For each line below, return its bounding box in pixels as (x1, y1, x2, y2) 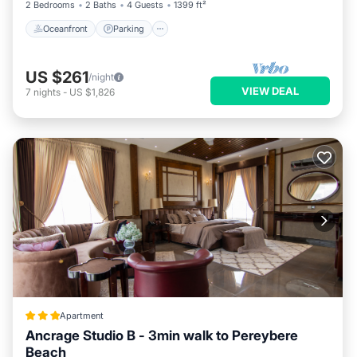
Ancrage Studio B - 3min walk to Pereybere (25, 328, 298, 343)
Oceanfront (43, 22, 88, 34)
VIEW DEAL (241, 84, 299, 97)
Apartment (59, 310, 104, 321)
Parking (113, 22, 144, 34)
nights (33, 85, 61, 98)
